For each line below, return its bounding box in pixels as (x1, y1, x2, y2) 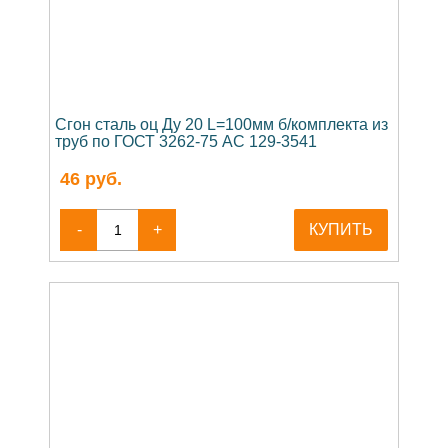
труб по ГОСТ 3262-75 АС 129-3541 (55, 132, 317, 150)
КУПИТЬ (309, 220, 373, 238)
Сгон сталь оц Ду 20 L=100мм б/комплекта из (55, 115, 388, 133)
